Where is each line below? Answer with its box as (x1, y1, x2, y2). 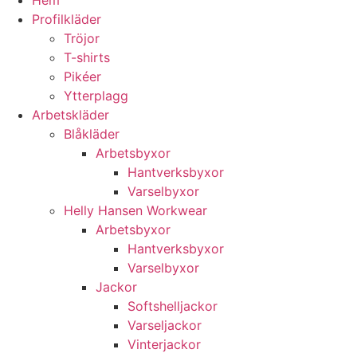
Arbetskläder (32, 107, 109, 124)
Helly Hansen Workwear (64, 202, 207, 219)
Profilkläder (32, 11, 101, 28)
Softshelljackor (127, 298, 218, 315)
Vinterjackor (127, 336, 201, 353)
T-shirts (64, 49, 110, 66)
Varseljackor (127, 317, 202, 334)
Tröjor (64, 30, 100, 47)
